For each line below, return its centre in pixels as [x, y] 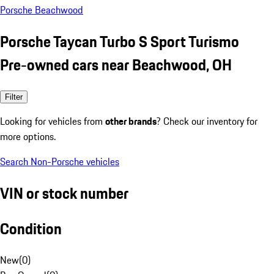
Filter [14, 97]
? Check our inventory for [207, 121]
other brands [131, 121]
